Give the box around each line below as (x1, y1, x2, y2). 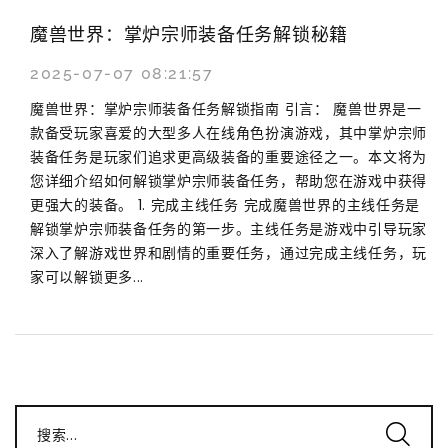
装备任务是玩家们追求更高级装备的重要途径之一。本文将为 (30, 146, 427, 167)
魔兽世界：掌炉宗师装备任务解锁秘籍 (30, 21, 348, 47)
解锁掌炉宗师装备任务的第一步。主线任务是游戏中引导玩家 (30, 218, 427, 239)
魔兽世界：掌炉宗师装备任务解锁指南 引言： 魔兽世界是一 (30, 98, 422, 119)
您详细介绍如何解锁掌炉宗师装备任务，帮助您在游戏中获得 (30, 170, 427, 191)
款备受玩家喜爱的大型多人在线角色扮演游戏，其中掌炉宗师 (30, 122, 427, 143)
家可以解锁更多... (30, 266, 144, 287)
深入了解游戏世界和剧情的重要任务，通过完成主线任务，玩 (30, 242, 427, 263)
